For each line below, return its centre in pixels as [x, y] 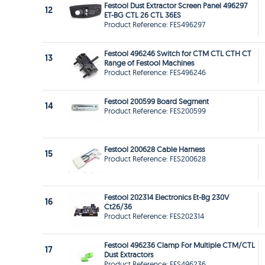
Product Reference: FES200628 [155, 159]
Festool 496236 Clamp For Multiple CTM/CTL [180, 245]
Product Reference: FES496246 [155, 72]
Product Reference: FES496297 [155, 25]
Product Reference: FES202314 [154, 216]
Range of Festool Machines [149, 63]
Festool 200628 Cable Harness [154, 149]
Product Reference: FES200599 [155, 111]
